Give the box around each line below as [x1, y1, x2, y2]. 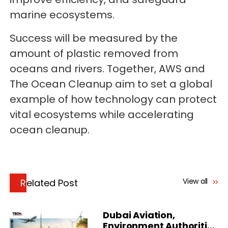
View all [183, 176, 210, 187]
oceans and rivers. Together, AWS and [10, 62, 206, 76]
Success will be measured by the [10, 31, 178, 46]
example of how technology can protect [10, 92, 217, 107]
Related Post [26, 177, 78, 190]
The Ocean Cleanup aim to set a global [10, 77, 213, 92]
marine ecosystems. [10, 8, 115, 22]
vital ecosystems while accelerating [10, 107, 194, 122]
